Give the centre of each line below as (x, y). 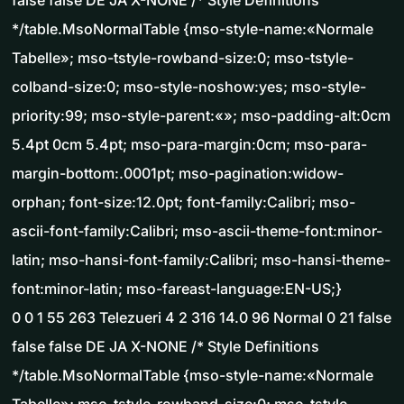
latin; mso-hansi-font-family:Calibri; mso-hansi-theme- (201, 260)
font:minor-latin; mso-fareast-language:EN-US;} (177, 289)
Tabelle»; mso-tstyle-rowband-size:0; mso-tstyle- (183, 58)
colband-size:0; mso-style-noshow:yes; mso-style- (189, 87)
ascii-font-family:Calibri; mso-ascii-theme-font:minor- (197, 231)
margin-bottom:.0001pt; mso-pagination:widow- (178, 174)
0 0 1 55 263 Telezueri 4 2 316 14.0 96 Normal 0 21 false (202, 318)
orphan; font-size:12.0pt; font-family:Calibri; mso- (184, 202)
